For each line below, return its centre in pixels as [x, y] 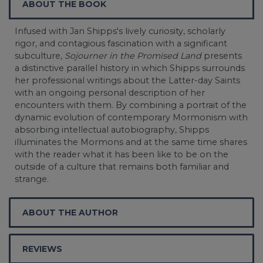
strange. [32, 179]
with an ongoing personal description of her [110, 92]
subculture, [40, 55]
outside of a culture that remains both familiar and [122, 166]
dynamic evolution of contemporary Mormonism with [131, 117]
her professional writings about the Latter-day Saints [127, 80]
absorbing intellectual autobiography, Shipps [112, 129]
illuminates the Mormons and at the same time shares [131, 142]
